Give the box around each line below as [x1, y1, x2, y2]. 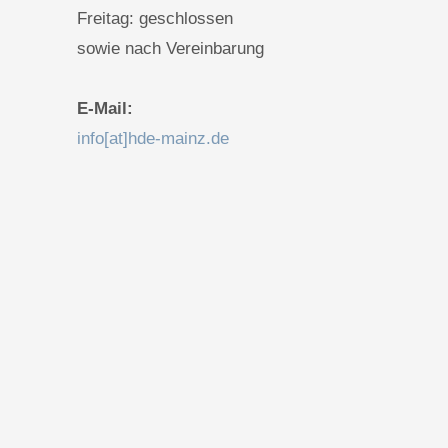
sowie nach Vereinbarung [77, 38, 264, 58]
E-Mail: [77, 98, 133, 118]
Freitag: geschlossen [77, 8, 233, 28]
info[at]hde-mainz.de [77, 128, 229, 148]
